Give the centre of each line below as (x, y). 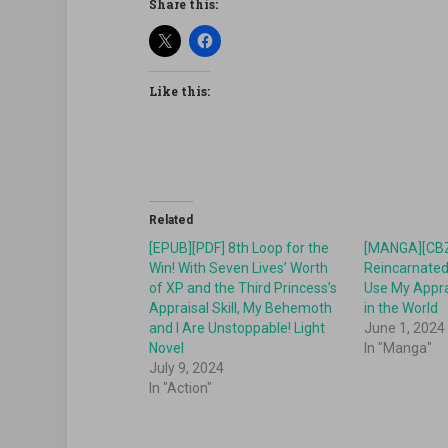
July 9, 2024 (186, 368)
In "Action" (180, 388)
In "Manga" (398, 348)
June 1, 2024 (405, 328)
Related (170, 220)
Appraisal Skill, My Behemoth (240, 308)
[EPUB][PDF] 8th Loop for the (238, 248)
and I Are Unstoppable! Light (236, 328)
